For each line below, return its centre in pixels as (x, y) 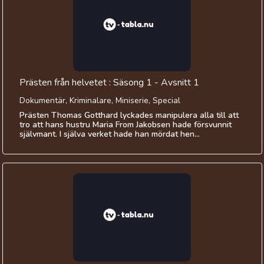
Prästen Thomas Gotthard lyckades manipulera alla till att (129, 115)
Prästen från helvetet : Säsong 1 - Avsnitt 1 (109, 83)
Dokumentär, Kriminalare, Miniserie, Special (100, 100)
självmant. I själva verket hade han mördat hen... (109, 134)
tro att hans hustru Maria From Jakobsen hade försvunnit (125, 125)
